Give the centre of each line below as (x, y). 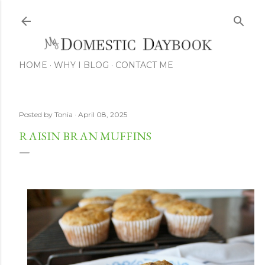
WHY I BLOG (81, 65)
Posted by (37, 115)
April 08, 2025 (103, 115)
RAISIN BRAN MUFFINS (85, 136)
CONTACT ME (144, 65)
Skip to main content (132, 15)
